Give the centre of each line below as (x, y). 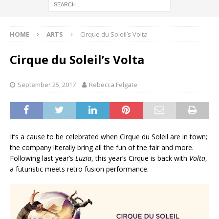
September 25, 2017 (47, 85)
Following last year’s (43, 158)
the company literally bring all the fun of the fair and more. (102, 148)
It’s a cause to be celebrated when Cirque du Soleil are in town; (109, 137)
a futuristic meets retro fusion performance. (79, 169)
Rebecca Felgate (113, 85)
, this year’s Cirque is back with (140, 158)
